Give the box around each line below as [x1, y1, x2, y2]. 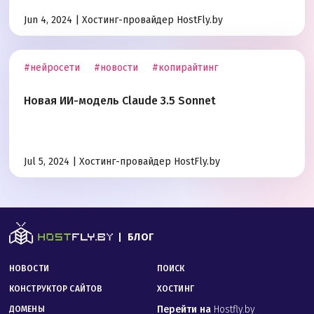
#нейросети [24, 62, 80, 74]
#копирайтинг [152, 62, 218, 74]
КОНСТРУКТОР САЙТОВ [9, 284, 103, 294]
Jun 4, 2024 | [24, 14, 82, 27]
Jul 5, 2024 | [24, 156, 79, 168]
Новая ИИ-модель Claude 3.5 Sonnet [24, 94, 216, 108]
